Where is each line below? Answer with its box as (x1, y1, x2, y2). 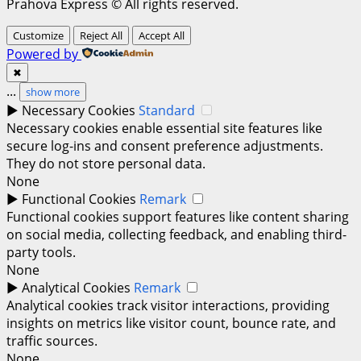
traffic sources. (6, 331, 98, 350)
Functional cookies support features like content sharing (6, 207, 349, 226)
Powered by (6, 44, 78, 63)
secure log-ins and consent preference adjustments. (6, 136, 323, 155)
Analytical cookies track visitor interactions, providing (6, 296, 330, 314)
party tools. (6, 243, 76, 261)
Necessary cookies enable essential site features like (6, 118, 322, 137)
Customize (13, 27, 64, 43)
